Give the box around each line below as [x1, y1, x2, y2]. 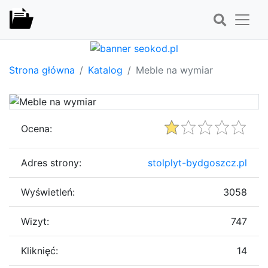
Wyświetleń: [21, 185, 75, 198]
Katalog [88, 63, 123, 76]
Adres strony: [21, 156, 81, 169]
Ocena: [21, 122, 52, 135]
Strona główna [9, 63, 75, 76]
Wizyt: [21, 215, 49, 227]
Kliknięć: [21, 244, 58, 257]
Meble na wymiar [136, 63, 213, 76]
